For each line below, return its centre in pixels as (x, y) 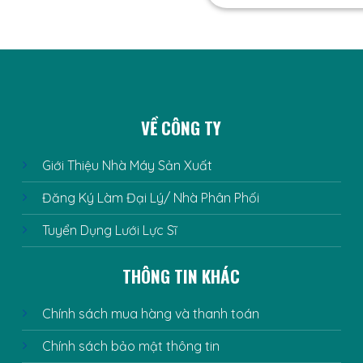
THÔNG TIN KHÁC (181, 276)
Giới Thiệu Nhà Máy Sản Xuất (128, 165)
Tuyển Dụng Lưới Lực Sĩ (110, 230)
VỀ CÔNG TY (181, 128)
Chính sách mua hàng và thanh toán (151, 313)
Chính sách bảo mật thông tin (131, 346)
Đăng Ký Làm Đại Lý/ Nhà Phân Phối (151, 197)
